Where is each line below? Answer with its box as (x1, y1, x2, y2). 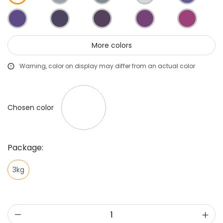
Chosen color (7, 102, 54, 112)
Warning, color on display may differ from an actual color (19, 61, 195, 70)
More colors (91, 40, 132, 51)
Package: (7, 142, 43, 154)
